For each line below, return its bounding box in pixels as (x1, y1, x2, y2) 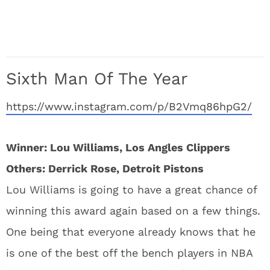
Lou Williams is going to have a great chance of (6, 183, 257, 196)
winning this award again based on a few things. (6, 204, 260, 217)
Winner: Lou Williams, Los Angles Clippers (6, 140, 230, 154)
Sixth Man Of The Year (6, 68, 187, 89)
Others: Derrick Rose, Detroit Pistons (6, 162, 207, 175)
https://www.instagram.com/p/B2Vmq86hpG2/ (6, 99, 252, 113)
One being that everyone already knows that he (6, 225, 256, 238)
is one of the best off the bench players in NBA (6, 246, 253, 259)
